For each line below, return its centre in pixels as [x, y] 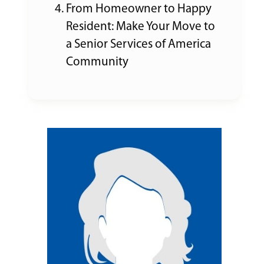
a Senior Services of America [138, 44]
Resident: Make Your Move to [141, 27]
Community [97, 62]
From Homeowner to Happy [139, 9]
